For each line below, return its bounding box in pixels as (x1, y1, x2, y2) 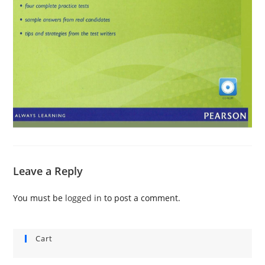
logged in (65, 192, 102, 203)
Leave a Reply (13, 163, 83, 178)
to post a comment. (102, 192, 181, 203)
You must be (13, 192, 66, 203)
